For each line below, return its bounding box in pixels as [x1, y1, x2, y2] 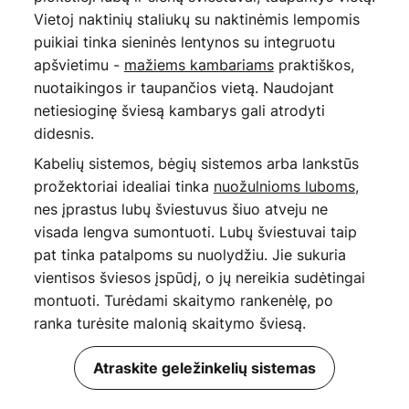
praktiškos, [273, 54, 354, 75]
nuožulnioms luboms [213, 175, 355, 196]
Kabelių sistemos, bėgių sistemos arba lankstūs [33, 152, 359, 173]
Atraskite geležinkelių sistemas [93, 358, 316, 377]
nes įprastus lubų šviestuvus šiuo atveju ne [33, 198, 328, 219]
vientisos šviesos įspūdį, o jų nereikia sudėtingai [33, 267, 365, 288]
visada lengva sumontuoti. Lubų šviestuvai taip [33, 221, 357, 242]
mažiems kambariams [123, 54, 274, 75]
